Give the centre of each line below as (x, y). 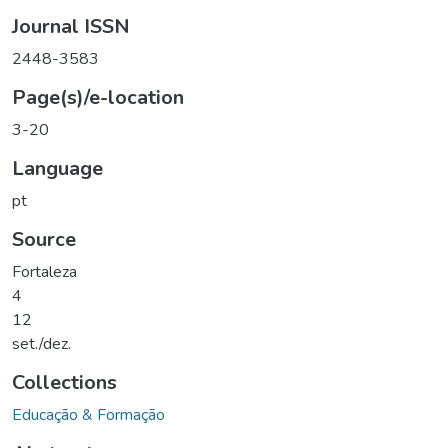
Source (44, 239)
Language (57, 168)
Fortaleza (44, 271)
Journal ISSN (71, 26)
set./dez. (41, 343)
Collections (64, 382)
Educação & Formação (88, 414)
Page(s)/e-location (98, 97)
